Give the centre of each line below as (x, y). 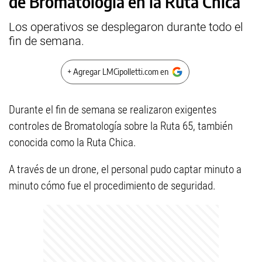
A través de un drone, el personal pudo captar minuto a (125, 169)
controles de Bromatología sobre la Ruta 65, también (121, 126)
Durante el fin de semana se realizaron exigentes (113, 110)
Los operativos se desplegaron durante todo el (126, 27)
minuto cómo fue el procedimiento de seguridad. (112, 186)
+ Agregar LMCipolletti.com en (118, 72)
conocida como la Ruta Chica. (73, 142)
